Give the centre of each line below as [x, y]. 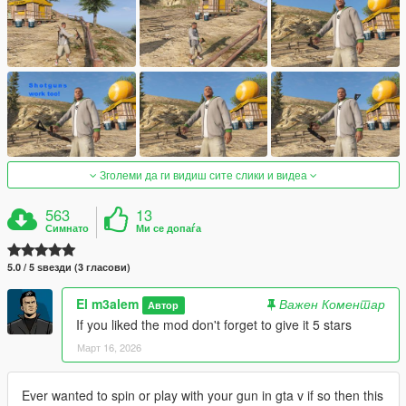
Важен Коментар [332, 304]
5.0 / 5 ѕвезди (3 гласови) [69, 267]
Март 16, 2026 [109, 348]
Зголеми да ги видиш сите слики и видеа [203, 175]
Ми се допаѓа [169, 228]
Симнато [68, 228]
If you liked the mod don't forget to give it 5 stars [214, 325]
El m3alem [107, 304]
